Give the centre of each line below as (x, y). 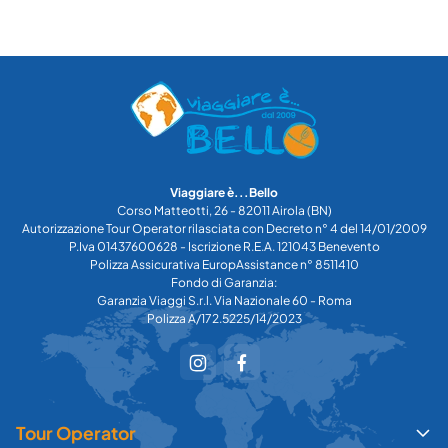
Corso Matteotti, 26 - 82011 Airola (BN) (224, 210)
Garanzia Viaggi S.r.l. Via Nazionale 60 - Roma (224, 300)
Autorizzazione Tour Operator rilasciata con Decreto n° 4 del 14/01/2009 (224, 228)
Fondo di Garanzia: (224, 282)
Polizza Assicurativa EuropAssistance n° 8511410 (224, 264)
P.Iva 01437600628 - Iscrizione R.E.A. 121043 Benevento (224, 246)
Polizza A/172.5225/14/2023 (224, 318)
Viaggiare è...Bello (224, 192)
